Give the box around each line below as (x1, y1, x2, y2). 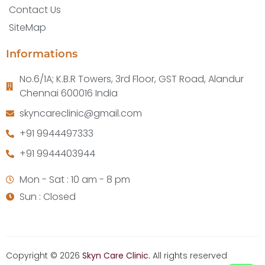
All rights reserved (153, 250, 227, 262)
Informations (6, 47, 77, 61)
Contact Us (9, 3, 61, 17)
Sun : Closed (19, 190, 76, 204)
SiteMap (9, 21, 46, 35)
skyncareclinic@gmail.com (19, 106, 142, 121)
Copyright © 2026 (6, 250, 82, 262)
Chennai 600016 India (19, 86, 118, 101)
